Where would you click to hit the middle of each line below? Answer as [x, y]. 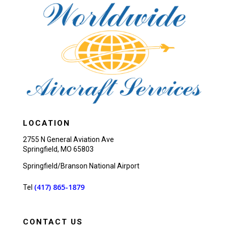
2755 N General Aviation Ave [68, 139]
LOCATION [46, 123]
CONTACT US [53, 222]
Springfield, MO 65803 [58, 149]
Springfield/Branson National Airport [81, 166]
